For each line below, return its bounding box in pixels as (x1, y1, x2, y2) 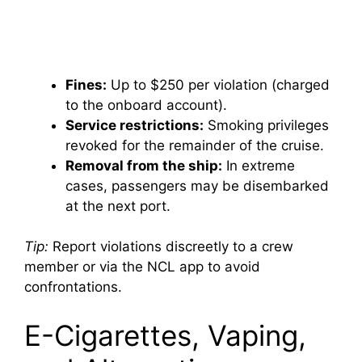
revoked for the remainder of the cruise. (65, 137, 324, 154)
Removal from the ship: (65, 157, 222, 174)
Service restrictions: (65, 116, 204, 133)
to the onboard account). (65, 96, 227, 113)
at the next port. (65, 197, 170, 214)
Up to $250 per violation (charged (107, 76, 330, 93)
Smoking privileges (204, 116, 329, 133)
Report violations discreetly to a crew (48, 238, 293, 255)
